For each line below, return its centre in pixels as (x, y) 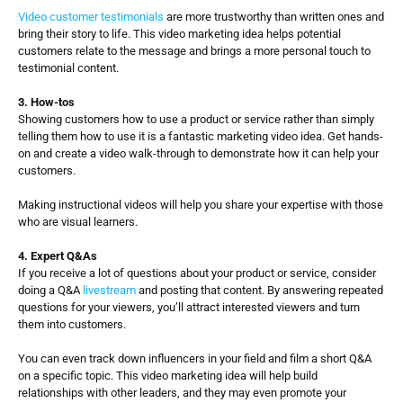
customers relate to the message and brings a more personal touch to (194, 51)
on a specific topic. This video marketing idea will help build (168, 376)
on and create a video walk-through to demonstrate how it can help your (198, 153)
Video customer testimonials (91, 17)
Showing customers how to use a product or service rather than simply (196, 119)
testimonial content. (68, 68)
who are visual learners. (78, 222)
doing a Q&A (50, 290)
